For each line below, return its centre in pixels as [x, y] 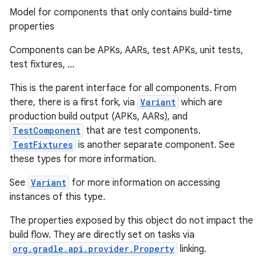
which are [201, 102]
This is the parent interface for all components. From [123, 88]
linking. [192, 249]
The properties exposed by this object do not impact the [131, 221]
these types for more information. [83, 159]
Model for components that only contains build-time [121, 12]
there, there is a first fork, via [73, 102]
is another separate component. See [155, 145]
